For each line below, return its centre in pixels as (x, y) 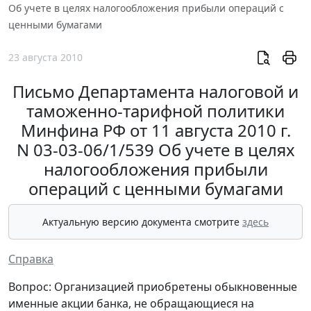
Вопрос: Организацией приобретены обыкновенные (153, 287)
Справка (31, 259)
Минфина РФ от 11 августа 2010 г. (155, 131)
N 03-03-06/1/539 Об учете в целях (155, 150)
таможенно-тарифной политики (155, 111)
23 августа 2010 (45, 58)
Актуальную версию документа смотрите (142, 222)
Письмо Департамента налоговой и (155, 92)
